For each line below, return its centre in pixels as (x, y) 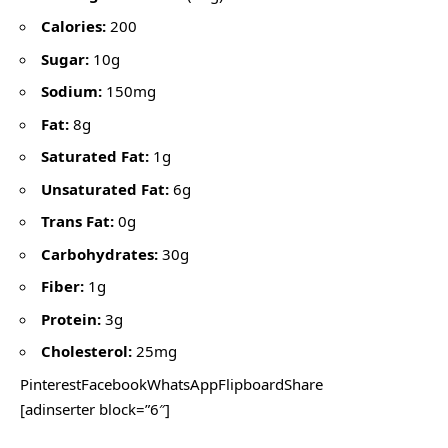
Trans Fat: (77, 221)
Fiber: (62, 286)
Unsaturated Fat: (105, 188)
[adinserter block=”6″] (95, 408)
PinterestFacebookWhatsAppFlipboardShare (171, 383)
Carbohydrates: (99, 253)
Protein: (71, 318)
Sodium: (71, 91)
